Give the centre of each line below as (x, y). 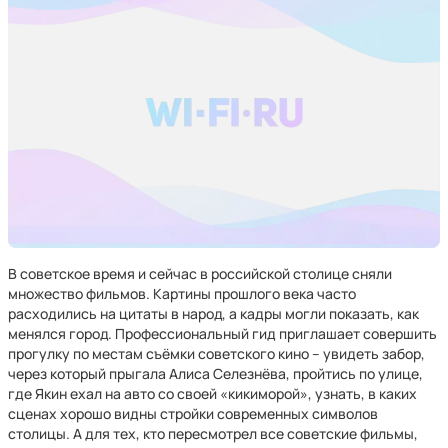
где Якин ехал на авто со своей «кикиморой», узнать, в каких (212, 393)
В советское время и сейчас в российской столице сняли (200, 273)
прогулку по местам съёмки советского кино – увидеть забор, (216, 353)
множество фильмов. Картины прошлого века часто (182, 293)
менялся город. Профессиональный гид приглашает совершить (222, 333)
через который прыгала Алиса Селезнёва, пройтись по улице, (215, 373)
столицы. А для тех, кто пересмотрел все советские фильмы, (213, 433)
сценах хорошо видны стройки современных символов (193, 413)
